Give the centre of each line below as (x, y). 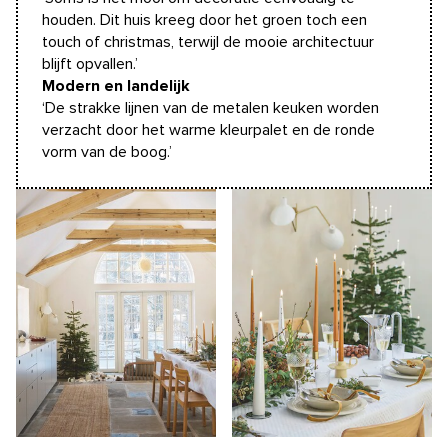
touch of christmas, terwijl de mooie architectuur (208, 41)
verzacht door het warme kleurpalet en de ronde (208, 129)
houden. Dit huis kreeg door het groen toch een (204, 19)
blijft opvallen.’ (90, 63)
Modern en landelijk (116, 85)
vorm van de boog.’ (107, 151)
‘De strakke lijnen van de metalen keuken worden (210, 107)
